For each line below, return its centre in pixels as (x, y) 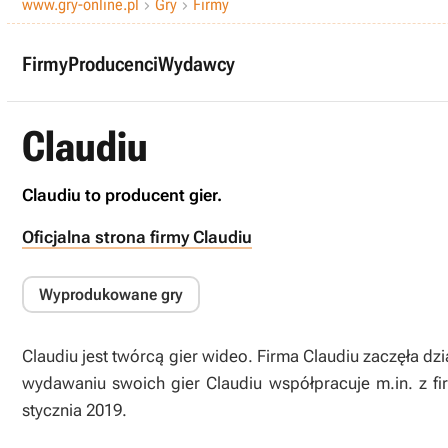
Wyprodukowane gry (111, 294)
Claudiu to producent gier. (122, 195)
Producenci (113, 63)
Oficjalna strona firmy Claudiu (137, 237)
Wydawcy (196, 63)
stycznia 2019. (74, 410)
